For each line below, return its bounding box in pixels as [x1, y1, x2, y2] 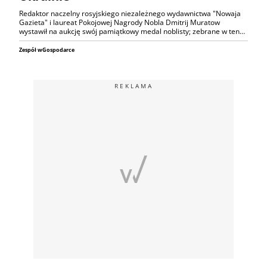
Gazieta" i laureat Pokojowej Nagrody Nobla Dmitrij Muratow [19, 17, 220, 28]
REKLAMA [114, 82, 153, 91]
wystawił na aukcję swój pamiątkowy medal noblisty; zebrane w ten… [19, 26, 245, 37]
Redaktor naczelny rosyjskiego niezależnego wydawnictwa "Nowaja [19, 8, 241, 19]
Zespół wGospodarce [19, 46, 74, 54]
